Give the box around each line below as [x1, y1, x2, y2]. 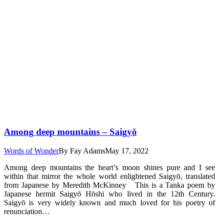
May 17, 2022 [105, 147, 149, 155]
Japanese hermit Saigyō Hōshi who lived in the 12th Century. [4, 190, 215, 198]
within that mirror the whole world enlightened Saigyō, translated [4, 172, 215, 181]
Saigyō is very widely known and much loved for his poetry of [4, 198, 215, 207]
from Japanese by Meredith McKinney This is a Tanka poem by [4, 181, 215, 190]
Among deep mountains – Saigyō [4, 127, 137, 137]
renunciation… [4, 207, 50, 216]
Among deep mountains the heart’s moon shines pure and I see [4, 163, 215, 172]
